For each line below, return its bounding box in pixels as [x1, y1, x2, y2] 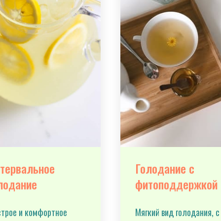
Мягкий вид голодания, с [135, 206, 220, 219]
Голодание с [135, 159, 194, 177]
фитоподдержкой [135, 175, 218, 193]
